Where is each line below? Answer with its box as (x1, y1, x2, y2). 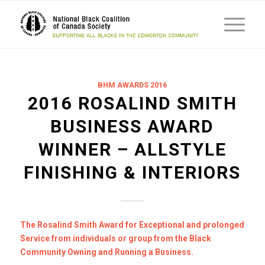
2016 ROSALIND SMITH (27, 93, 237, 114)
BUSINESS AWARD (50, 116, 215, 137)
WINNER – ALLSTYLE (38, 139, 227, 160)
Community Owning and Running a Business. (20, 247, 193, 257)
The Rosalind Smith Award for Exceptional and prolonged (20, 219, 244, 230)
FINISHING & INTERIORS (24, 162, 241, 183)
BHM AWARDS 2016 (98, 80, 167, 89)
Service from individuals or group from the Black (20, 233, 211, 243)
